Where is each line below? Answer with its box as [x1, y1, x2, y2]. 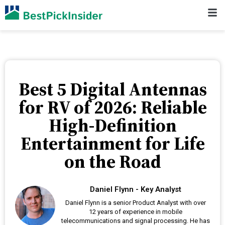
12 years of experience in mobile [89, 208, 182, 215]
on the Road [64, 149, 161, 174]
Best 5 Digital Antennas [18, 77, 207, 101]
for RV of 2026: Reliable [18, 95, 207, 120]
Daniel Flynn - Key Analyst [90, 185, 181, 194]
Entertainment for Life [20, 131, 205, 156]
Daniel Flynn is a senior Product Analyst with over [65, 199, 206, 206]
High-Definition [48, 113, 177, 138]
